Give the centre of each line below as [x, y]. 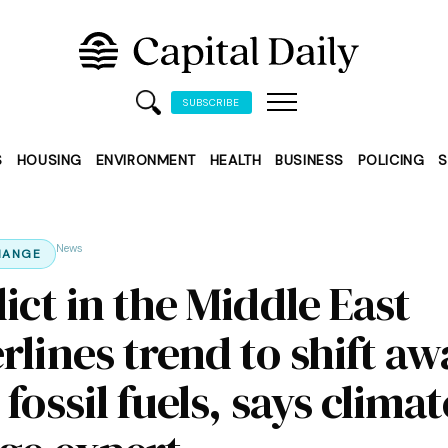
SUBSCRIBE [211, 103]
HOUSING [49, 159]
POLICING [391, 159]
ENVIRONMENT [145, 159]
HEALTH [235, 159]
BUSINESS [309, 159]
